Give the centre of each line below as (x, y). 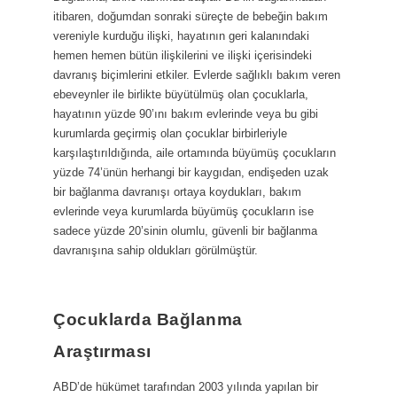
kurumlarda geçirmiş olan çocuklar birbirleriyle (170, 133)
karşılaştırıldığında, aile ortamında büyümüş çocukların (195, 152)
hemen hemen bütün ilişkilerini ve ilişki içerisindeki (183, 55)
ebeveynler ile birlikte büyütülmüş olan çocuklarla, (181, 94)
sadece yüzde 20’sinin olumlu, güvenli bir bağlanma (185, 230)
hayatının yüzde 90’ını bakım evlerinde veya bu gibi (186, 113)
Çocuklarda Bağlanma (148, 319)
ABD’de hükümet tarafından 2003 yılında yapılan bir (186, 386)
